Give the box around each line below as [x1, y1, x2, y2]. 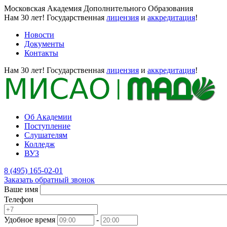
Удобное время [4, 215, 55, 224]
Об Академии [24, 112, 72, 121]
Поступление [24, 122, 70, 130]
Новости [24, 30, 54, 39]
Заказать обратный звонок [4, 175, 95, 184]
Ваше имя [4, 185, 38, 194]
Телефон [4, 195, 33, 204]
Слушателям [24, 131, 67, 139]
